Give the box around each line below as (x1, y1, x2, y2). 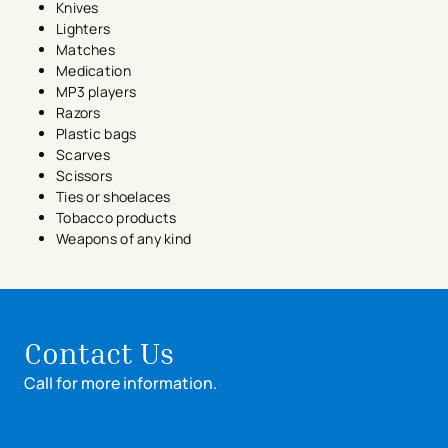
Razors (56, 103, 104, 122)
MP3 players (56, 82, 140, 101)
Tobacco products (56, 208, 180, 227)
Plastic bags (56, 124, 140, 143)
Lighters (56, 19, 114, 38)
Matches (56, 40, 119, 59)
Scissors (56, 166, 116, 185)
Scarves (56, 145, 114, 164)
